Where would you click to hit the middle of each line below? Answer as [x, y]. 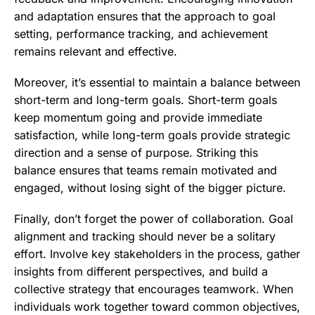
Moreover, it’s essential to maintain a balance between [157, 83]
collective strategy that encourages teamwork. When [154, 289]
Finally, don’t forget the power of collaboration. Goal [154, 219]
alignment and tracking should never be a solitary [145, 237]
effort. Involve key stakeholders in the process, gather [157, 254]
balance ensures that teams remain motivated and [146, 171]
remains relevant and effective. [96, 51]
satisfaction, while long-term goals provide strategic [152, 135]
